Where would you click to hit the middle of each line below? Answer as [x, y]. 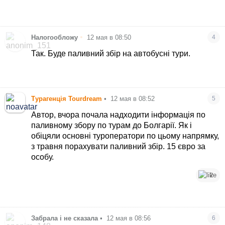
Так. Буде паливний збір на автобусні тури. [111, 54]
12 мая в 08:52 [133, 98]
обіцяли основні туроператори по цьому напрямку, [125, 136]
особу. [43, 157]
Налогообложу [55, 38]
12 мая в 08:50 [109, 38]
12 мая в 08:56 [129, 218]
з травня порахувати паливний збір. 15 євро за [119, 146]
